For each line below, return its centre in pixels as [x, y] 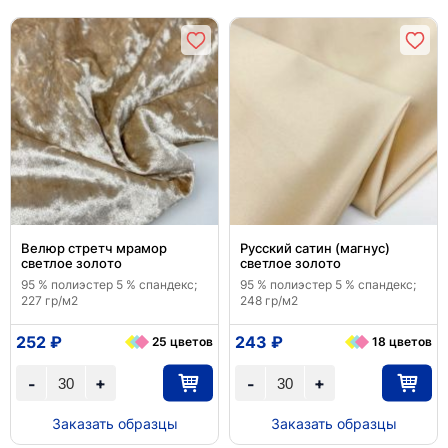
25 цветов [182, 341]
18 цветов [402, 341]
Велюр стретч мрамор [94, 248]
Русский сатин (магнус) [315, 248]
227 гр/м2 [49, 300]
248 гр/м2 [269, 300]
